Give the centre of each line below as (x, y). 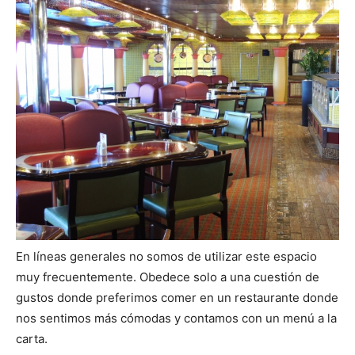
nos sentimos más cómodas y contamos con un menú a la (176, 318)
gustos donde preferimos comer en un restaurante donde (177, 297)
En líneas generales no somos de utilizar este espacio (166, 256)
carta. (32, 338)
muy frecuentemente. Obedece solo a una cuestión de (168, 277)
